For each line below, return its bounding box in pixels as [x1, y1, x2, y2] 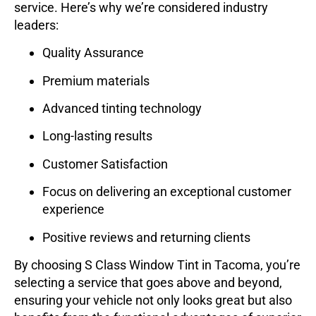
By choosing [14, 257, 85, 272]
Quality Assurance [42, 45, 144, 61]
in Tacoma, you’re [199, 257, 300, 272]
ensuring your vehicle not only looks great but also [14, 292, 292, 308]
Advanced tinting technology [42, 100, 202, 116]
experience [42, 202, 104, 217]
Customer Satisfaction [42, 156, 168, 171]
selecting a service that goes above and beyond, [14, 274, 282, 290]
